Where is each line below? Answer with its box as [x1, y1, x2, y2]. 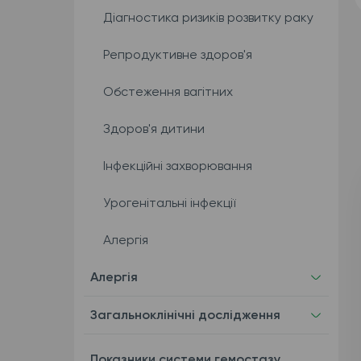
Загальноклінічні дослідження [89, 307, 280, 322]
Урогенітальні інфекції [102, 195, 235, 210]
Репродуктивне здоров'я [102, 47, 252, 62]
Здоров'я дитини [102, 121, 205, 136]
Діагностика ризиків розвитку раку [102, 10, 313, 25]
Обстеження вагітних [102, 84, 233, 99]
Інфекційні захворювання [102, 158, 252, 173]
